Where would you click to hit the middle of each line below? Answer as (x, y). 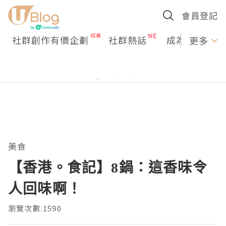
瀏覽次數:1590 (35, 208)
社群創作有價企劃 (50, 40)
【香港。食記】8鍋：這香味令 (108, 167)
